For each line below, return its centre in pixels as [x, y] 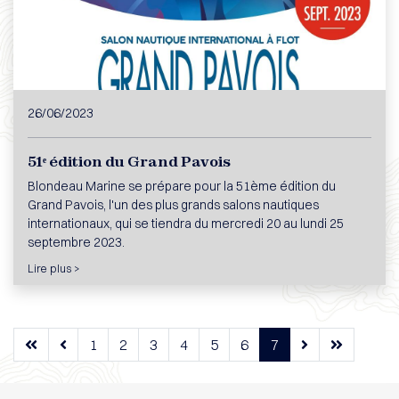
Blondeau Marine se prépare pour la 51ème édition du [182, 186]
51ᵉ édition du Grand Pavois [129, 161]
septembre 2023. [76, 242]
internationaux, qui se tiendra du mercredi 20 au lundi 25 [186, 224]
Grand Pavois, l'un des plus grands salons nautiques [173, 205]
